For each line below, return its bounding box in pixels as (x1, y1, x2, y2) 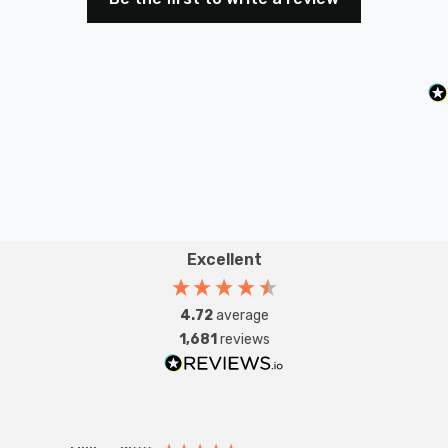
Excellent (186, 249, 262, 269)
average (215, 306, 269, 324)
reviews (219, 330, 270, 348)
